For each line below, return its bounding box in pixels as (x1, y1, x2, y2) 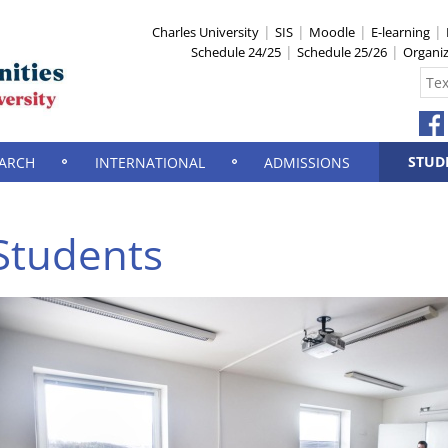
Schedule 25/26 (297, 43, 387, 61)
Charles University (152, 23, 259, 41)
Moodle (309, 23, 355, 41)
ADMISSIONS (263, 153, 350, 172)
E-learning (371, 23, 430, 41)
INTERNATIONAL (94, 153, 205, 172)
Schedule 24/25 (191, 43, 281, 61)
